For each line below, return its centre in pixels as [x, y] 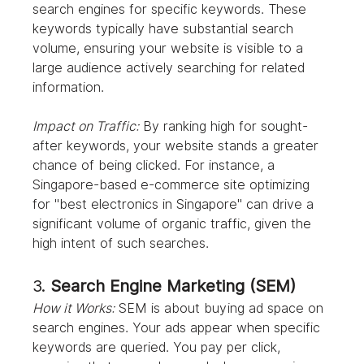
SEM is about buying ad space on [221, 309]
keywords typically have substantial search [165, 29]
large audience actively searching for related [171, 68]
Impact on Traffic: [86, 127]
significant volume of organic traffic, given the [174, 224]
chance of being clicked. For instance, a [156, 166]
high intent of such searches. [121, 244]
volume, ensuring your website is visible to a [170, 49]
